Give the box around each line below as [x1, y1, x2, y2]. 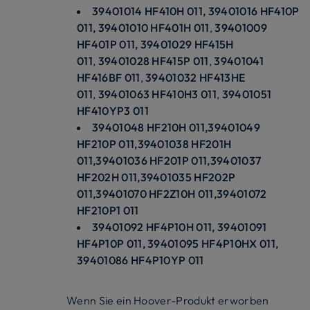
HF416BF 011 [77, 70, 140, 84]
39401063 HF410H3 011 [98, 86, 217, 101]
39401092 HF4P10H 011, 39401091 [92, 219, 267, 234]
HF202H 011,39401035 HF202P [77, 170, 236, 184]
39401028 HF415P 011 [98, 53, 209, 68]
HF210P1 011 [77, 203, 139, 217]
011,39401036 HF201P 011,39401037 [77, 153, 262, 167]
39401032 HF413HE [145, 70, 246, 84]
